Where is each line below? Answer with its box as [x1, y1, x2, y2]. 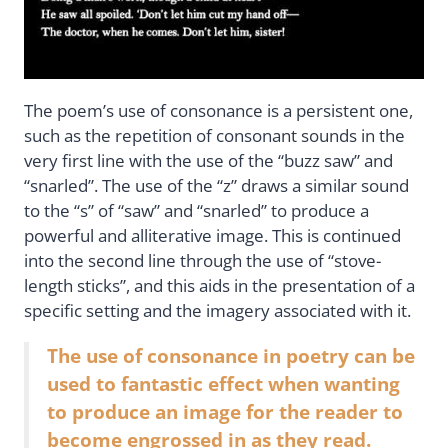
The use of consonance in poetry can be [47, 342, 415, 368]
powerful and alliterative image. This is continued [24, 223, 401, 247]
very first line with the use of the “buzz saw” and [24, 148, 393, 172]
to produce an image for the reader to [47, 398, 403, 424]
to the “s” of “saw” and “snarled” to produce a [24, 198, 369, 222]
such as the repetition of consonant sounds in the [24, 123, 405, 147]
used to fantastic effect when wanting [47, 370, 400, 396]
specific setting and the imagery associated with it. [24, 298, 415, 322]
